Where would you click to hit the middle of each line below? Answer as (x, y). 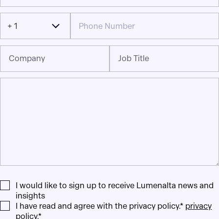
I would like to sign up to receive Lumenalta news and (115, 186)
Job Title (134, 58)
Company (27, 58)
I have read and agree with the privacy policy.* (101, 206)
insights (31, 196)
